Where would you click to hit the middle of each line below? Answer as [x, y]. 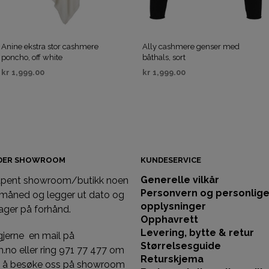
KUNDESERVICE [171, 160]
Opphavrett [169, 219]
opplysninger [173, 206]
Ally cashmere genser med [191, 46]
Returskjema [172, 259]
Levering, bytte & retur [197, 232]
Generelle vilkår [180, 180]
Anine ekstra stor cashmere [50, 46]
